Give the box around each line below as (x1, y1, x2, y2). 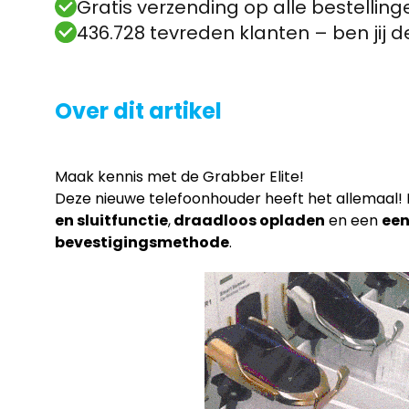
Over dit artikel (55, 95, 222, 126)
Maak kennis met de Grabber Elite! (55, 165, 304, 187)
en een (325, 209, 382, 231)
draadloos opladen (171, 209, 325, 231)
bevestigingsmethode (55, 231, 229, 253)
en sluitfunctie (55, 209, 168, 231)
